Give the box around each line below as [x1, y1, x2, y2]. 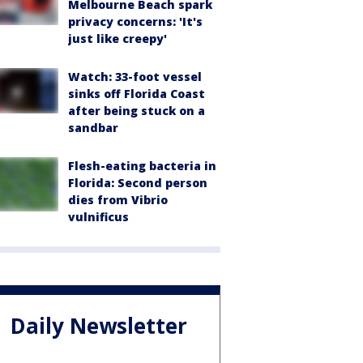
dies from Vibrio [68, 192, 168, 208]
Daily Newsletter [11, 310, 187, 340]
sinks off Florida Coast [68, 86, 205, 102]
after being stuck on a [68, 103, 205, 119]
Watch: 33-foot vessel [68, 69, 202, 85]
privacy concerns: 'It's [68, 14, 203, 30]
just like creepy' [68, 31, 167, 47]
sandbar [68, 120, 118, 136]
